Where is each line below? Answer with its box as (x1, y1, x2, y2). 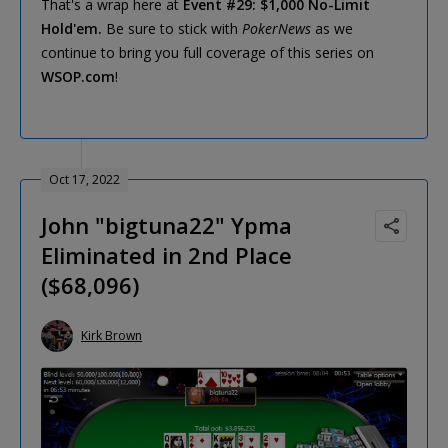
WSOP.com (41, 66, 115, 86)
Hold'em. (41, 18, 102, 38)
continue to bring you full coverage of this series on (41, 42, 374, 62)
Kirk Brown (81, 327, 142, 345)
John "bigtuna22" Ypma (41, 209, 292, 240)
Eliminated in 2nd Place (41, 239, 292, 270)
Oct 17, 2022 (49, 170, 120, 188)
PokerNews (242, 18, 311, 38)
